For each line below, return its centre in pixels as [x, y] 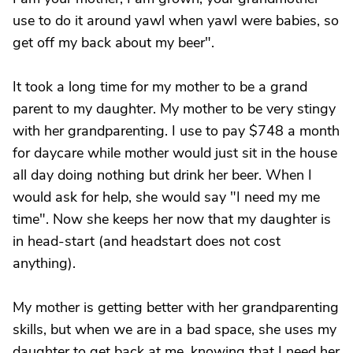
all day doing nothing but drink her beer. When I [162, 175]
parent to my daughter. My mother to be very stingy [174, 109]
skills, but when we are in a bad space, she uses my [175, 329]
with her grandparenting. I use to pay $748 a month [176, 131]
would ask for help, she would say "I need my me [166, 197]
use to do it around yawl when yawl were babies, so [176, 20]
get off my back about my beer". [113, 43]
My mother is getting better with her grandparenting [176, 307]
